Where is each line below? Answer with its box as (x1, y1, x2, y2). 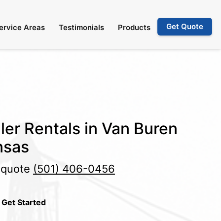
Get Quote (166, 22, 203, 31)
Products (118, 23, 150, 32)
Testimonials (59, 23, 104, 32)
